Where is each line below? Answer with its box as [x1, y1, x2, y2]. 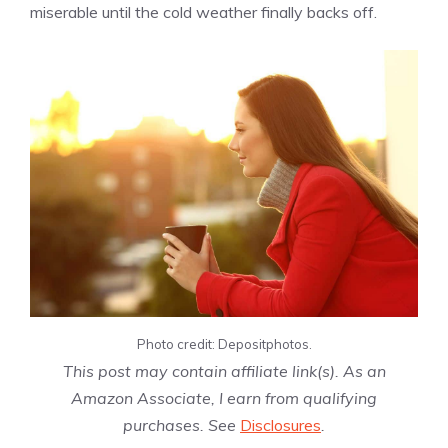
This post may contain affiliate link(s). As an [62, 360, 386, 381]
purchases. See [123, 414, 240, 435]
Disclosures [240, 414, 321, 435]
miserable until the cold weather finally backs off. [30, 2, 377, 23]
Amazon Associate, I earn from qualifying [71, 387, 377, 408]
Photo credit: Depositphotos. [136, 335, 312, 352]
